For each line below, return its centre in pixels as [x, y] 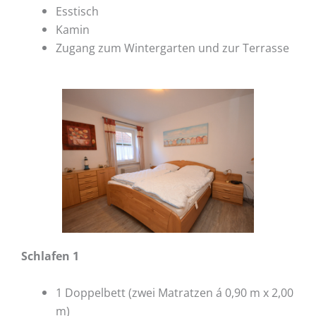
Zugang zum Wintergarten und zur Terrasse [173, 48]
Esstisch [78, 11]
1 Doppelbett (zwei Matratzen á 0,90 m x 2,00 [175, 292]
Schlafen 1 [50, 255]
